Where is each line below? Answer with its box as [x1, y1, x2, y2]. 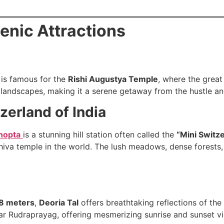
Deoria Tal [39, 197, 78, 207]
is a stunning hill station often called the [23, 129, 176, 140]
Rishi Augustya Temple [68, 73, 158, 84]
